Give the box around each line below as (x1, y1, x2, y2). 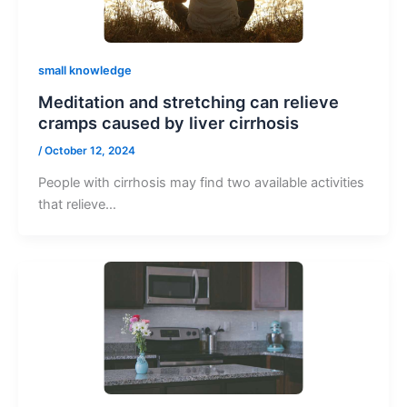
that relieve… (37, 196, 116, 213)
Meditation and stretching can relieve (37, 92, 339, 113)
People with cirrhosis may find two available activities (37, 174, 364, 192)
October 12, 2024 (44, 144, 135, 157)
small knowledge (37, 64, 132, 78)
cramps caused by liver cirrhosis (37, 113, 299, 134)
